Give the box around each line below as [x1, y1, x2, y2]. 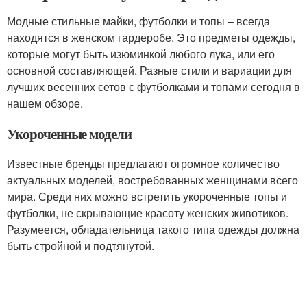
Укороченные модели [7, 123, 132, 144]
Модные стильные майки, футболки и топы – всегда [7, 13, 270, 29]
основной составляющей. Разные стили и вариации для [7, 62, 292, 78]
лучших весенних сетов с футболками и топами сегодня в [7, 79, 300, 95]
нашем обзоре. [7, 95, 83, 111]
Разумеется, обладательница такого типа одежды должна [7, 221, 299, 237]
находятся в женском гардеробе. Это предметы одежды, [7, 29, 295, 45]
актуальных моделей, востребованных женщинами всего [7, 172, 298, 188]
